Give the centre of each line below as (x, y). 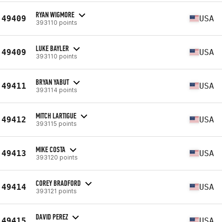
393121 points (56, 191)
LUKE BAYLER (52, 48)
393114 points (56, 90)
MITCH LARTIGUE (56, 115)
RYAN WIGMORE (55, 14)
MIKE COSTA (51, 149)
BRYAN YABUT (52, 82)
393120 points (57, 157)
